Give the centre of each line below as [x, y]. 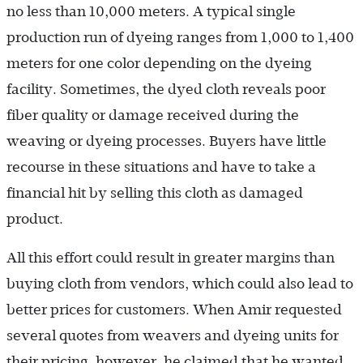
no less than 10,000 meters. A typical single [151, 11]
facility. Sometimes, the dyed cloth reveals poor [166, 89]
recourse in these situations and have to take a [161, 167]
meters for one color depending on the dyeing [159, 63]
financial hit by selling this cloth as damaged [155, 192]
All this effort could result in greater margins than [171, 257]
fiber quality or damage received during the [153, 115]
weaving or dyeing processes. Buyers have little [167, 141]
